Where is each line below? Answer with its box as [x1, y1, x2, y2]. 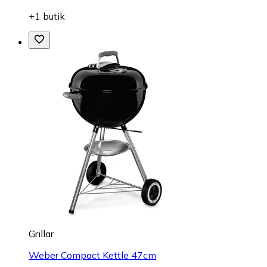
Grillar [29, 228, 54, 240]
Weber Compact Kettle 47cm [29, 249, 156, 262]
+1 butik [29, 10, 65, 23]
